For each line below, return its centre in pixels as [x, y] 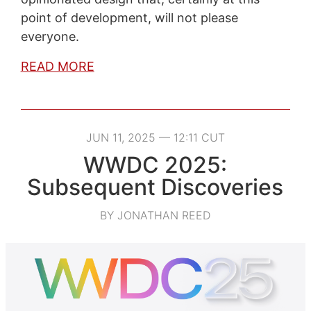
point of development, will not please [129, 17]
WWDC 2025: [155, 165]
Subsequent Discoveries [155, 187]
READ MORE [57, 66]
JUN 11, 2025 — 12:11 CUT [155, 137]
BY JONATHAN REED [155, 215]
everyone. [50, 36]
